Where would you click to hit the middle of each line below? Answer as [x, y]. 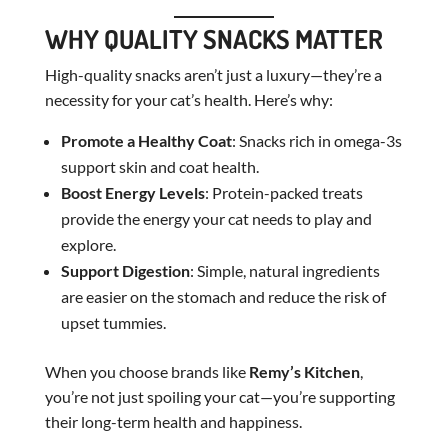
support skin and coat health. [159, 166]
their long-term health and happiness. [173, 421]
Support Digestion [125, 270]
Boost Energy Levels [132, 192]
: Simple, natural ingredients [284, 270]
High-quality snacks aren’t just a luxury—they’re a [213, 74]
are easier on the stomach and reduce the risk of [223, 296]
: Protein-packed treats [283, 192]
